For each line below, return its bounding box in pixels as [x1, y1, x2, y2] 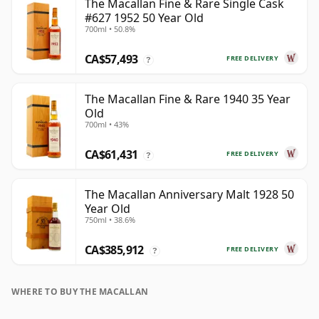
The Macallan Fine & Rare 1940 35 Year [85, 91, 291, 108]
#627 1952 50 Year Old [85, 10, 204, 26]
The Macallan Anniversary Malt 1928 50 [85, 187, 294, 203]
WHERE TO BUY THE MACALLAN [11, 286, 148, 298]
